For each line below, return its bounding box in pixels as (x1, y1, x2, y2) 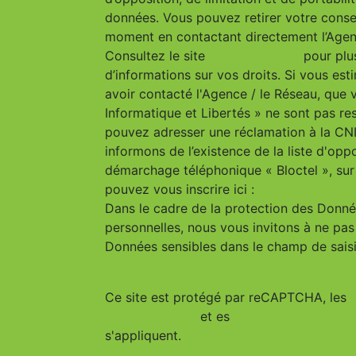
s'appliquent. (105, 327, 181, 343)
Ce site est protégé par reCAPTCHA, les (105, 289, 350, 305)
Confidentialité (105, 308, 196, 324)
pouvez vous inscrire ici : (105, 181, 258, 197)
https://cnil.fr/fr (209, 48, 300, 64)
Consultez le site (105, 48, 209, 64)
